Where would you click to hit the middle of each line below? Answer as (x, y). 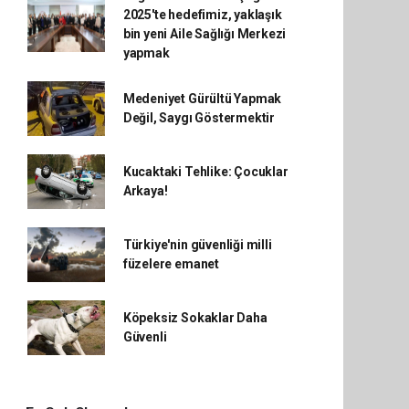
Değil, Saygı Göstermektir (199, 117)
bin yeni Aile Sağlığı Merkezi (204, 33)
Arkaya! (145, 190)
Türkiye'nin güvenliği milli (197, 244)
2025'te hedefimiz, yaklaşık (202, 14)
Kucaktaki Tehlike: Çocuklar (205, 171)
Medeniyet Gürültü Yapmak (202, 98)
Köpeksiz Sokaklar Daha (195, 317)
